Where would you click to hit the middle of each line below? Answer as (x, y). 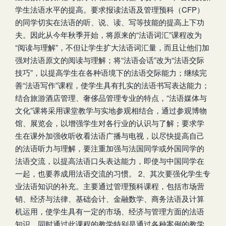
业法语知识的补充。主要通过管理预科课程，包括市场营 (110, 186)
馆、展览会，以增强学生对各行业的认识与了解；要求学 (110, 123)
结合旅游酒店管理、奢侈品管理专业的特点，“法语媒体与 (111, 97)
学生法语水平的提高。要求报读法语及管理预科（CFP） (110, 9)
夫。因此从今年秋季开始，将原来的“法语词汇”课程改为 (108, 34)
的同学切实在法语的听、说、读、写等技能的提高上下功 (110, 22)
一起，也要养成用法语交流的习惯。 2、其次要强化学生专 (113, 173)
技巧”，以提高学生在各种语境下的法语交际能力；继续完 (111, 72)
